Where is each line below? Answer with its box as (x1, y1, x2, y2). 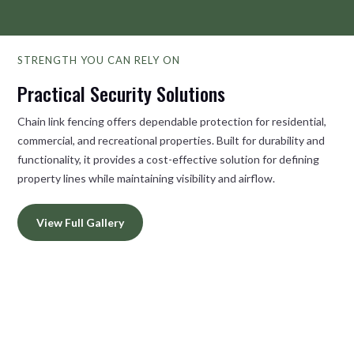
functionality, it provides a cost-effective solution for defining (17, 153, 320, 167)
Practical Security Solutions (17, 79, 226, 108)
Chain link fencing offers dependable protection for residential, (17, 115, 327, 129)
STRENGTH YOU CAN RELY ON (17, 54, 181, 67)
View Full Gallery (36, 216, 125, 230)
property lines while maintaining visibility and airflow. (17, 171, 276, 186)
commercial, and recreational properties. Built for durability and (17, 134, 326, 148)
